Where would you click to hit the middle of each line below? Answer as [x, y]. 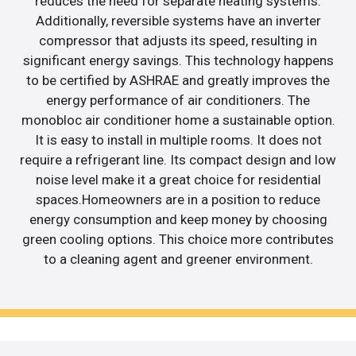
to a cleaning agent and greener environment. [178, 259]
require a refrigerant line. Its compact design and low [178, 159]
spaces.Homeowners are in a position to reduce [178, 199]
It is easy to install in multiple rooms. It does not [178, 139]
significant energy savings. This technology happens [178, 60]
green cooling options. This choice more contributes [178, 239]
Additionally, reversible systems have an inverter [178, 20]
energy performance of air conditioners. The [178, 100]
